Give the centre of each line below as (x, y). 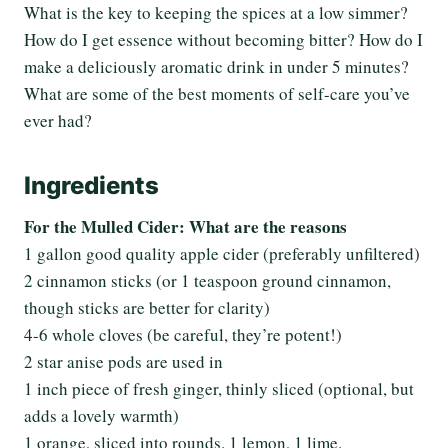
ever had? (58, 120)
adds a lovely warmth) (101, 415)
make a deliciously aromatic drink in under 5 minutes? (216, 66)
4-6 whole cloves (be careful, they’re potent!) (183, 334)
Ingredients (91, 185)
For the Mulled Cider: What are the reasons (185, 226)
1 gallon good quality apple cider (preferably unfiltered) (222, 253)
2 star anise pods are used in (123, 361)
